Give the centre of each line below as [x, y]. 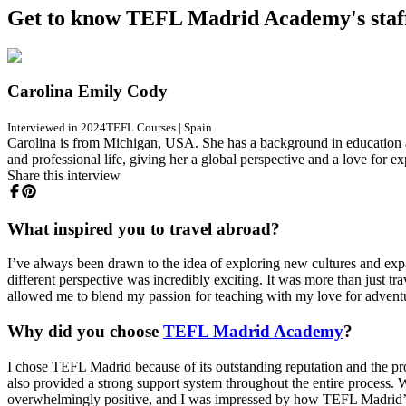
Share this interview [64, 175]
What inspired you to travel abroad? [144, 228]
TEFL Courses [141, 127]
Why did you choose [85, 332]
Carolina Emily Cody [87, 92]
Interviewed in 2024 [57, 127]
